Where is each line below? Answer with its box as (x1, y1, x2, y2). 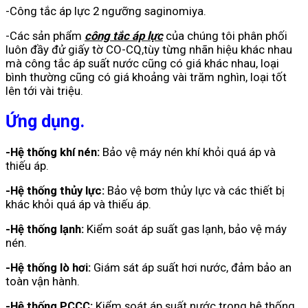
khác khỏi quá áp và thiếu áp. (5, 197, 151, 211)
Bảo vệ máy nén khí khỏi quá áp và (100, 144, 276, 159)
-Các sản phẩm (5, 29, 85, 43)
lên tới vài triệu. (5, 84, 83, 98)
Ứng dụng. (5, 111, 85, 132)
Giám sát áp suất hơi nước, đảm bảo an (91, 260, 291, 274)
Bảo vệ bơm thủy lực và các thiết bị (104, 183, 285, 197)
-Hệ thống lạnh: (5, 221, 84, 236)
